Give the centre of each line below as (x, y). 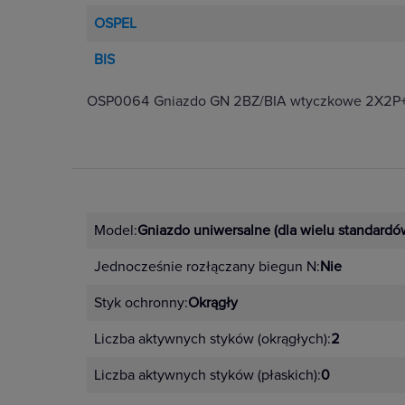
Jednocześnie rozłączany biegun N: (207, 267)
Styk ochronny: (141, 303)
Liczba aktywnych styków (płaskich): (207, 375)
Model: (116, 231)
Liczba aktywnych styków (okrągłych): (212, 339)
